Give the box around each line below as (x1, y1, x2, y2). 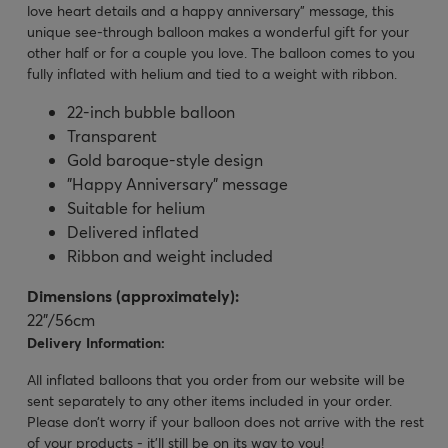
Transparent (67, 124, 157, 146)
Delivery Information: (27, 332, 165, 352)
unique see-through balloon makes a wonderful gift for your (27, 21, 409, 41)
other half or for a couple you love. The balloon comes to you (27, 42, 415, 62)
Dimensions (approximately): (27, 284, 239, 306)
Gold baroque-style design (67, 148, 263, 170)
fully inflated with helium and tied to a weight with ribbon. (27, 63, 397, 83)
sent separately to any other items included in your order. (27, 390, 392, 410)
